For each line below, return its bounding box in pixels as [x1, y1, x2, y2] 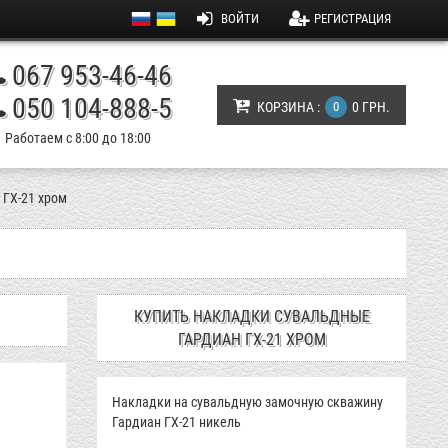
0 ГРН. [352, 99, 390, 115]
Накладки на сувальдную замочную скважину [112, 394, 384, 410]
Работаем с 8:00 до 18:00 [5, 130, 151, 146]
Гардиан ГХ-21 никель [112, 414, 242, 430]
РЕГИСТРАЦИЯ [314, 11, 391, 26]
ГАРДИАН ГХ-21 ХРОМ [177, 330, 326, 349]
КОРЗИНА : [257, 99, 320, 115]
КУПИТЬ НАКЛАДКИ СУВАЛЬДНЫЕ [133, 307, 370, 326]
